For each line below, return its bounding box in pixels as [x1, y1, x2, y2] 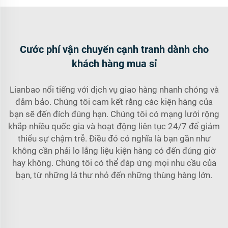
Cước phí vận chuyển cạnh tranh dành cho [19, 43, 209, 55]
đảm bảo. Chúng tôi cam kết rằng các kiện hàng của [15, 97, 213, 107]
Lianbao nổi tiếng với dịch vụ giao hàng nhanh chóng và [9, 84, 219, 95]
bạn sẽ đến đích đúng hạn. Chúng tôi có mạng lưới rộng [9, 109, 219, 119]
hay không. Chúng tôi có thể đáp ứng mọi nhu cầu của [12, 158, 216, 168]
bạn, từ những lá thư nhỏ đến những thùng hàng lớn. [16, 170, 212, 180]
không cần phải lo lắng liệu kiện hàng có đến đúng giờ [12, 146, 216, 156]
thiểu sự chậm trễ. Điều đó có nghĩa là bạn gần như [17, 133, 211, 144]
